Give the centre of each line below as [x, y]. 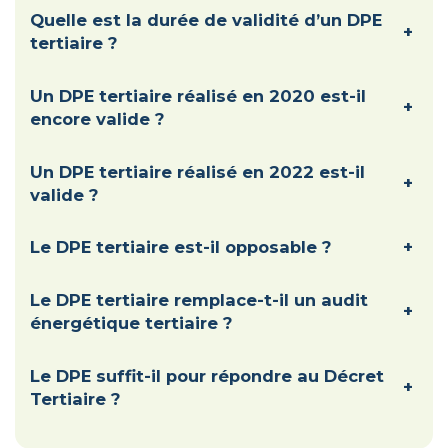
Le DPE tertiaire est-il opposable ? [180, 247]
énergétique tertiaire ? [131, 322]
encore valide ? [97, 118]
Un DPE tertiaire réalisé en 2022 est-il [197, 171]
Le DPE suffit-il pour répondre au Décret [207, 375]
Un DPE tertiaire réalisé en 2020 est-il [198, 95]
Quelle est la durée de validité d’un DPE [206, 20]
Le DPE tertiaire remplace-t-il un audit [199, 299]
